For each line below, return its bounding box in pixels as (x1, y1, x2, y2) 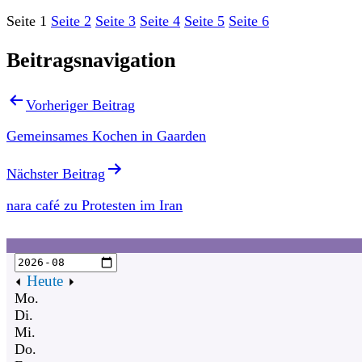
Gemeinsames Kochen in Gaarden (6, 128, 206, 145)
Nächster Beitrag (6, 166, 105, 183)
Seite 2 (51, 13, 91, 30)
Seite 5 (184, 13, 225, 30)
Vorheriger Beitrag (26, 96, 135, 113)
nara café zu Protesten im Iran (6, 196, 183, 213)
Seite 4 (140, 13, 180, 30)
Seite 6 (229, 13, 269, 30)
